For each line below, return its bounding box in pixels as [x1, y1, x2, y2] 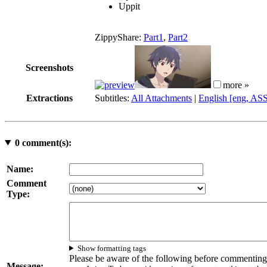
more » [223, 79, 249, 90]
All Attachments [131, 92, 192, 103]
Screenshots [26, 62, 73, 73]
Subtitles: [95, 92, 131, 103]
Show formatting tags [77, 243, 147, 253]
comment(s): [19, 137, 72, 148]
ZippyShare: [95, 32, 144, 42]
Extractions [26, 92, 73, 103]
